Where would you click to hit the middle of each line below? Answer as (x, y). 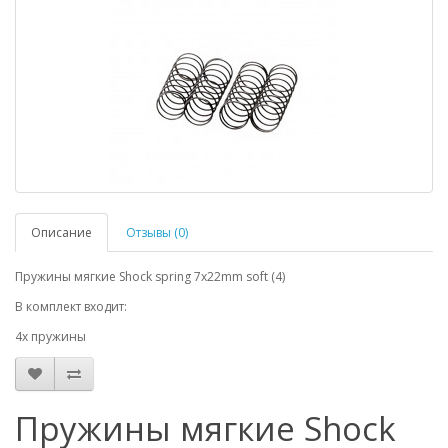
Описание (61, 232)
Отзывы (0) (157, 232)
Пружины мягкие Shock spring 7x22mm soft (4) (150, 276)
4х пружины (50, 336)
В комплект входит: (71, 306)
